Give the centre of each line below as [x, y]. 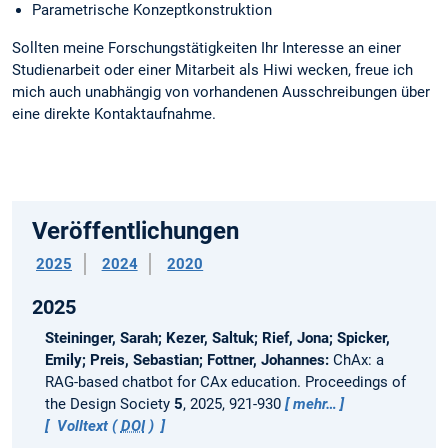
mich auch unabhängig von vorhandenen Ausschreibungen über [221, 92]
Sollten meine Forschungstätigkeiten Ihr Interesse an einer [206, 48]
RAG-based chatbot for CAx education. [174, 381]
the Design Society [109, 403]
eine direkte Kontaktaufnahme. [114, 114]
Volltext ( [86, 425]
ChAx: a [358, 359]
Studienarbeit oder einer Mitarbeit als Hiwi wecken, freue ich [212, 70]
